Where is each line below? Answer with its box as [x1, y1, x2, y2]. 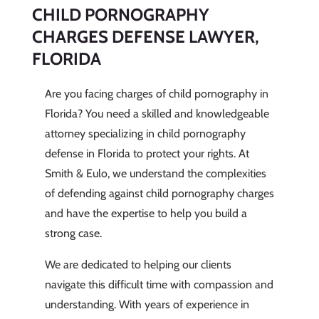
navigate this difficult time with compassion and [44, 278, 273, 292]
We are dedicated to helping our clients [44, 258, 231, 272]
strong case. [44, 226, 102, 241]
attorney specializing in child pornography [44, 127, 246, 141]
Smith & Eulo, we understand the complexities [44, 167, 266, 181]
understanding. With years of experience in [44, 298, 249, 312]
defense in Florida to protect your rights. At [44, 147, 249, 161]
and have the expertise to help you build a [44, 206, 247, 221]
